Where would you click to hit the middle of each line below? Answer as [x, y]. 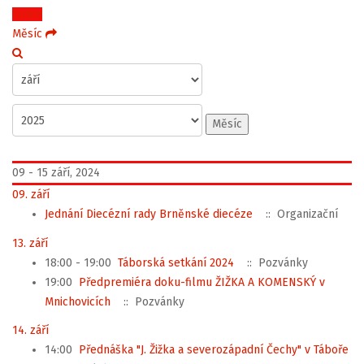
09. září [31, 195]
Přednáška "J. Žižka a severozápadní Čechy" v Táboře [214, 350]
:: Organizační [299, 214]
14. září [30, 330]
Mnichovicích [78, 301]
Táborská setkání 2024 [176, 262]
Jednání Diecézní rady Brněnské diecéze [149, 214]
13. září [30, 243]
